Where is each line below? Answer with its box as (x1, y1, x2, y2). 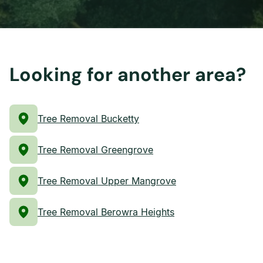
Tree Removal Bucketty (38, 113, 139, 124)
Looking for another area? (9, 62, 246, 87)
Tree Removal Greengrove (38, 144, 153, 156)
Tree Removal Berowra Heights (38, 206, 174, 218)
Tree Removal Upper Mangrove (38, 175, 176, 187)
